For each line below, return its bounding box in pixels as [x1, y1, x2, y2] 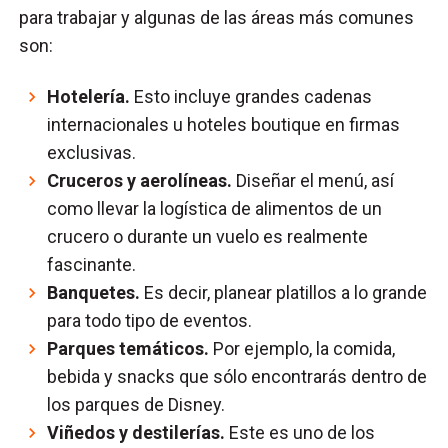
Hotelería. [47, 85, 131, 107]
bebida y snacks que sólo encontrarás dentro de [47, 365, 428, 387]
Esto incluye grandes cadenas [130, 85, 373, 107]
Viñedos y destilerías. [47, 421, 226, 443]
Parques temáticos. [47, 337, 210, 359]
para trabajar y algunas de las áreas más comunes [19, 6, 415, 28]
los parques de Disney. [47, 393, 230, 415]
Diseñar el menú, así [232, 169, 395, 191]
